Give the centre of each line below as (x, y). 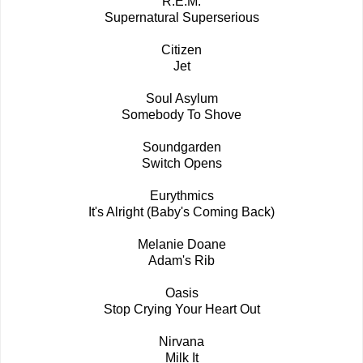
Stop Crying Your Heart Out (181, 310)
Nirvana (181, 342)
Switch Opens (181, 164)
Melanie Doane (181, 245)
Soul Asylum (181, 99)
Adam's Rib (181, 261)
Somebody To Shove (181, 115)
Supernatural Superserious (181, 18)
